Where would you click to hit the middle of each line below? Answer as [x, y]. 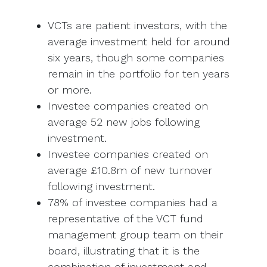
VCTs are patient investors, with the [137, 26]
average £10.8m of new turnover [130, 170]
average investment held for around [139, 42]
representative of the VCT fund [125, 219]
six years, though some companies [136, 58]
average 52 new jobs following [124, 122]
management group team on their [135, 235]
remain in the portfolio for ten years [139, 74]
